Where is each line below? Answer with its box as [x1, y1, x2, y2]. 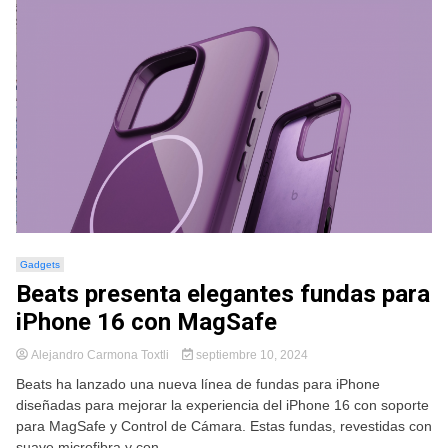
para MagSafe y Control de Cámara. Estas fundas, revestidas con [16, 417, 432, 434]
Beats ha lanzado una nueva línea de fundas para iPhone [16, 375, 380, 392]
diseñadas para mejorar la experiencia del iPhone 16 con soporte [16, 396, 429, 413]
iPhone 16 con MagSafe [16, 307, 277, 336]
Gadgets [20, 258, 60, 270]
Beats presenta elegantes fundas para [16, 279, 430, 308]
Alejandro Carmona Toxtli [28, 347, 172, 362]
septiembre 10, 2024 [192, 347, 308, 362]
